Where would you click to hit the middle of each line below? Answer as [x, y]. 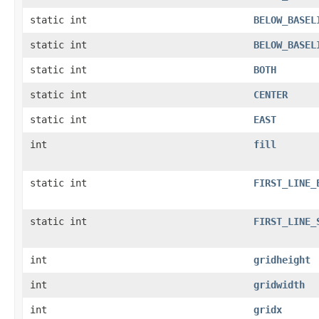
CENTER [271, 94]
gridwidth [279, 284]
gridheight [282, 260]
